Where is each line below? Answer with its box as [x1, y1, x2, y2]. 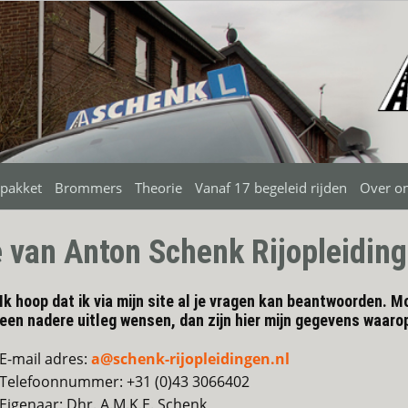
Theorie [135, 178, 182, 198]
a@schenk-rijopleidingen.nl [91, 349, 290, 370]
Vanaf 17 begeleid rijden [195, 178, 347, 198]
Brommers [55, 178, 122, 198]
